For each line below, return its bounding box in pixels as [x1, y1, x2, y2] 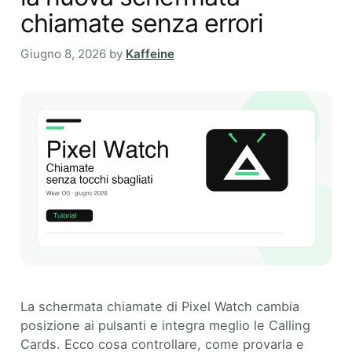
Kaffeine [126, 46, 174, 61]
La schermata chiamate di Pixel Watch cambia [20, 299, 299, 315]
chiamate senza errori [20, 8, 263, 39]
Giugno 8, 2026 [20, 46, 106, 61]
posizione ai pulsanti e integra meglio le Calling [20, 317, 310, 334]
